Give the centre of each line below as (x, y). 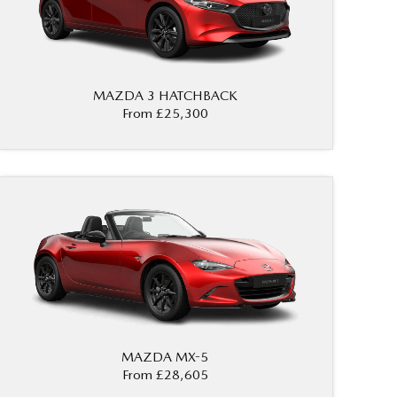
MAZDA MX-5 (165, 358)
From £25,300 (165, 114)
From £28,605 (165, 375)
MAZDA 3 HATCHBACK (165, 96)
